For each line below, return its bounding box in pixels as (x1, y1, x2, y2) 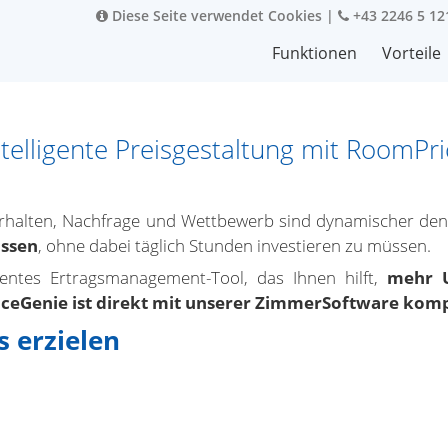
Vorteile (382, 42, 441, 64)
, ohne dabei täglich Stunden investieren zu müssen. (38, 234, 431, 257)
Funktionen (272, 42, 357, 64)
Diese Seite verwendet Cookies (108, 6, 322, 25)
